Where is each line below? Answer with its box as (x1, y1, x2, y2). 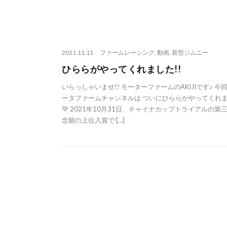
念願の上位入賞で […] (62, 116, 125, 125)
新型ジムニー (172, 49, 208, 57)
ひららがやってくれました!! (62, 63, 181, 75)
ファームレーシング (100, 49, 155, 57)
